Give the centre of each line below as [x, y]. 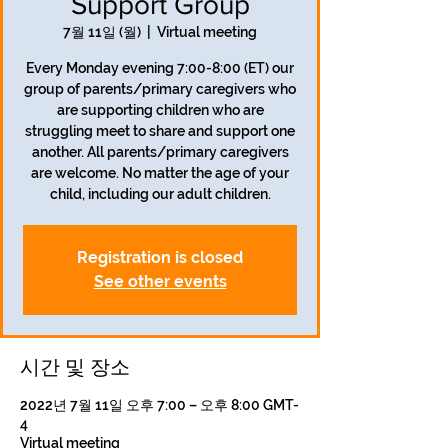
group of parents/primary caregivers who [160, 89]
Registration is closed [160, 257]
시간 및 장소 [75, 367]
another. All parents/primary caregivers [160, 152]
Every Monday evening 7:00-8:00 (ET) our [160, 68]
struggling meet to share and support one [160, 131]
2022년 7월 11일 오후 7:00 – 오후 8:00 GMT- [159, 405]
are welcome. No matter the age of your [160, 173]
